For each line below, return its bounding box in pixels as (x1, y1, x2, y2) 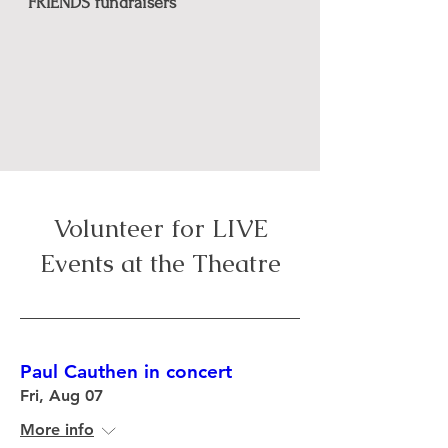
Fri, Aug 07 (20, 386, 103, 405)
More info (20, 420, 94, 439)
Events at (39, 247, 143, 279)
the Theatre (142, 247, 281, 279)
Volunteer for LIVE (52, 212, 268, 244)
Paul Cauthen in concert (20, 360, 232, 383)
